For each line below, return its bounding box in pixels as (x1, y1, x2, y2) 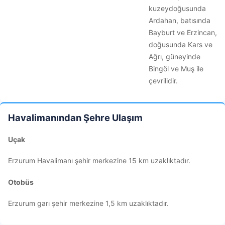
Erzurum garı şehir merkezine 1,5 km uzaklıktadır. (8, 199, 169, 208)
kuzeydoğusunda (149, 4, 206, 13)
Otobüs (8, 177, 34, 186)
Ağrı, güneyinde (149, 52, 200, 61)
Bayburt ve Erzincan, (149, 28, 217, 37)
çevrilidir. (149, 76, 178, 85)
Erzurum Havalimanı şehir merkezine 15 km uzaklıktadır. (8, 156, 190, 165)
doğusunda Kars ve (149, 40, 212, 49)
